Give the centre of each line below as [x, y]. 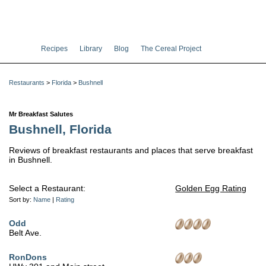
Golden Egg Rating [211, 189]
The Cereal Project [171, 49]
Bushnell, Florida [60, 130]
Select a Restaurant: [47, 189]
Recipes [54, 49]
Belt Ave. [25, 233]
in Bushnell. [31, 160]
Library [91, 49]
